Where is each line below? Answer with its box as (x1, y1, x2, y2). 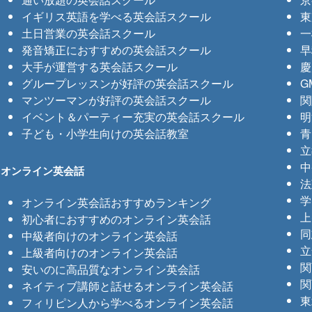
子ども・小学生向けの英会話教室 (22, 125, 189, 142)
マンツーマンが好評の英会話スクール (22, 92, 212, 109)
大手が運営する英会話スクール (22, 58, 178, 75)
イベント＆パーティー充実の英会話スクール (22, 109, 245, 125)
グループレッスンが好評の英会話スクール (22, 75, 234, 92)
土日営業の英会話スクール (22, 25, 156, 42)
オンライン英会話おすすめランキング (22, 194, 212, 211)
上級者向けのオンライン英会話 (22, 244, 178, 261)
